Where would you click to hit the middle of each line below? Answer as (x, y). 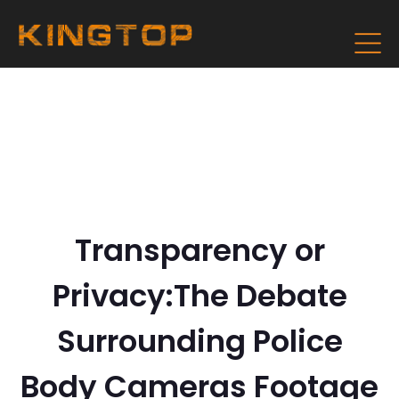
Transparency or (199, 250)
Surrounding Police (199, 341)
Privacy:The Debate (199, 296)
